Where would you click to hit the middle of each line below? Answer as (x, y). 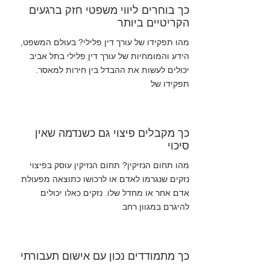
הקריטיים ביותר (153, 23)
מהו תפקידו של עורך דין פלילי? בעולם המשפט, (105, 42)
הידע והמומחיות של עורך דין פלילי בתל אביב (109, 56)
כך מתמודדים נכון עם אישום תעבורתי (105, 256)
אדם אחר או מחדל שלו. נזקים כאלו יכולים (115, 193)
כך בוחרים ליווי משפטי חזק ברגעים (109, 11)
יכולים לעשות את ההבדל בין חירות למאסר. (112, 70)
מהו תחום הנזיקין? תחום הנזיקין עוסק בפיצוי (109, 165)
